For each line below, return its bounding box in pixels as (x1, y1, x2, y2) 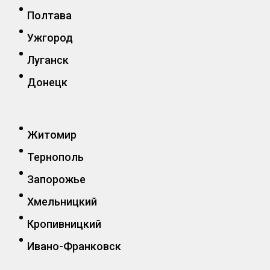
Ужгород (27, 31, 73, 45)
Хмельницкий (27, 195, 97, 209)
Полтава (27, 9, 72, 22)
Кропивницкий (27, 218, 101, 231)
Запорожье (27, 173, 86, 186)
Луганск (27, 54, 69, 67)
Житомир (27, 128, 77, 142)
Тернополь (27, 151, 84, 164)
